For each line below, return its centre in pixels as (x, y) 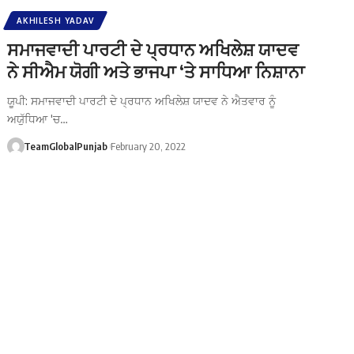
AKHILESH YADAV (56, 20)
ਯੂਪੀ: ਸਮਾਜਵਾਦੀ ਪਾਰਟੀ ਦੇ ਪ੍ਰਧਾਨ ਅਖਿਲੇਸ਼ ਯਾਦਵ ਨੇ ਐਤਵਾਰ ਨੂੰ (142, 100)
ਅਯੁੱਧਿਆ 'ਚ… (38, 119)
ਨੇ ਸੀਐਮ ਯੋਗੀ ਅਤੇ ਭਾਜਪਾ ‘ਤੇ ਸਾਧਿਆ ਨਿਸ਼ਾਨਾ (156, 71)
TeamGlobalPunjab (65, 146)
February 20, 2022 (149, 146)
